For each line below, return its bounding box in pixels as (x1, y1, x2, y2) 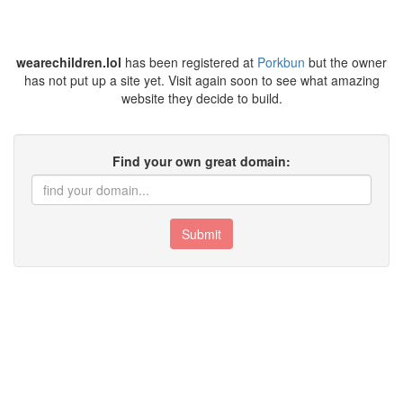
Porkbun (257, 53, 305, 71)
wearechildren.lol (16, 53, 121, 71)
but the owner (305, 53, 387, 71)
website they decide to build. (121, 89, 282, 107)
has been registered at (121, 53, 257, 71)
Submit (182, 225, 221, 243)
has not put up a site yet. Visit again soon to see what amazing (23, 71, 380, 89)
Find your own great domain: (112, 152, 291, 170)
